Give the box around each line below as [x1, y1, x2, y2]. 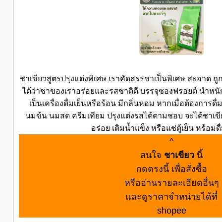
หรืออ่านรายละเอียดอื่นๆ [124, 177, 219, 188]
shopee [157, 205, 186, 216]
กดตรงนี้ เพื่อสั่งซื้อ [136, 164, 207, 174]
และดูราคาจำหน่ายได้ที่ [125, 191, 218, 202]
